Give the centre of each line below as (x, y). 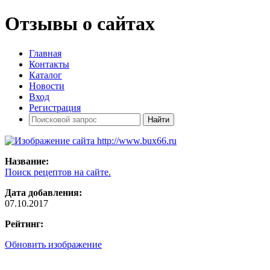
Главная (45, 53)
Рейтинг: (24, 224)
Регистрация (55, 107)
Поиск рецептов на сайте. (58, 172)
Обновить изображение (53, 244)
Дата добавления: (43, 192)
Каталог (46, 75)
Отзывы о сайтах (80, 24)
